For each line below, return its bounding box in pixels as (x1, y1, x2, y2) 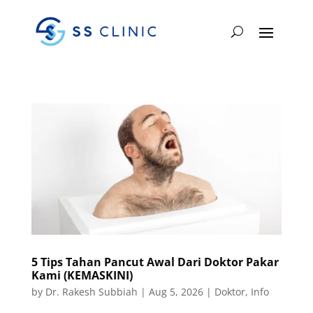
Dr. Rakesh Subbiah (45, 284, 138, 298)
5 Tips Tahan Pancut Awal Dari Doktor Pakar (31, 254, 279, 270)
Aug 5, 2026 (148, 284, 203, 298)
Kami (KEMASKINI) (31, 267, 133, 283)
